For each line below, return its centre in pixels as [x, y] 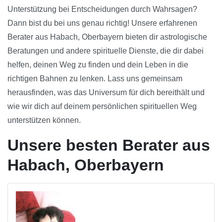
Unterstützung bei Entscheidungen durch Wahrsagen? [102, 9]
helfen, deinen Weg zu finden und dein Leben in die [98, 65]
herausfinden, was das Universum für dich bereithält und [106, 93]
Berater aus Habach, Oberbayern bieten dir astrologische [107, 37]
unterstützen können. [44, 120]
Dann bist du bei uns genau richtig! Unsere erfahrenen [102, 23]
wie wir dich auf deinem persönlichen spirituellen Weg [102, 107]
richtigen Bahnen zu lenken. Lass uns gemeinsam [95, 79]
